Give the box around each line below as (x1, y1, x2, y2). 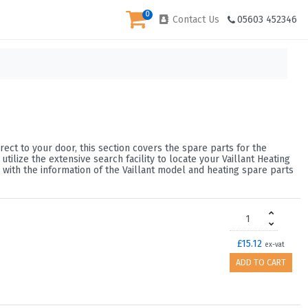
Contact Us (170, 14, 219, 26)
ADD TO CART (236, 258, 286, 267)
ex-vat (265, 241, 285, 249)
